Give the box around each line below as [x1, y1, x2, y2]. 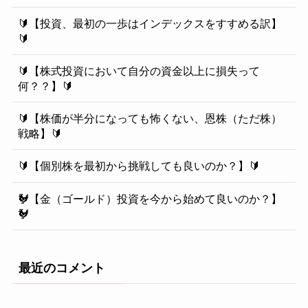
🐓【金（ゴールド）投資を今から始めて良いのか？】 [17, 192, 282, 205]
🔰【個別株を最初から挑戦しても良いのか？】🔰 [17, 159, 260, 173]
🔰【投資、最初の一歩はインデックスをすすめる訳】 [17, 16, 282, 30]
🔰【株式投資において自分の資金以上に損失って [17, 65, 260, 78]
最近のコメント [18, 261, 105, 275]
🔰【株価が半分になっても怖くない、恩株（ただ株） [17, 112, 282, 125]
